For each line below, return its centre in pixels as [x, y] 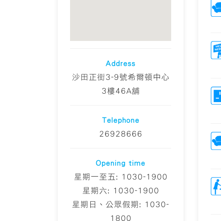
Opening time [121, 163]
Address [121, 63]
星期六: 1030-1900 [121, 191]
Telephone [121, 120]
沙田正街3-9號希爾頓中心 [121, 77]
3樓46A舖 [121, 91]
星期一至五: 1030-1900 [121, 177]
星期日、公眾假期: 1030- [121, 204]
